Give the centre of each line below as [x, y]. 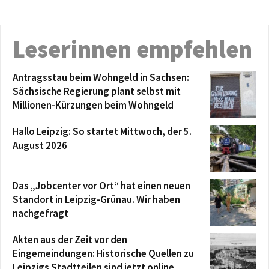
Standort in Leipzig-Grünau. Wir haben [96, 199]
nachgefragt [41, 213]
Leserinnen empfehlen [132, 49]
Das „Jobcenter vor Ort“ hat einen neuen [101, 185]
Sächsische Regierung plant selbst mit [97, 91]
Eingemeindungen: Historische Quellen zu [103, 253]
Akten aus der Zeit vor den [70, 239]
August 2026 [40, 145]
